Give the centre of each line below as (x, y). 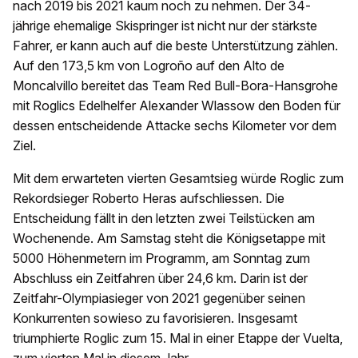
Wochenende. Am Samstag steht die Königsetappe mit (169, 238)
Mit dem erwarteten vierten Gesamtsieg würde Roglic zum (178, 178)
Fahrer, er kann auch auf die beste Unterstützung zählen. (175, 45)
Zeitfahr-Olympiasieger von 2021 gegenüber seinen (159, 298)
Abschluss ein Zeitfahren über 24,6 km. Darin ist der (160, 278)
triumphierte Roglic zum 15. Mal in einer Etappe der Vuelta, (178, 338)
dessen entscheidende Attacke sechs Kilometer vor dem (175, 125)
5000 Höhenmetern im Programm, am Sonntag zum (161, 258)
